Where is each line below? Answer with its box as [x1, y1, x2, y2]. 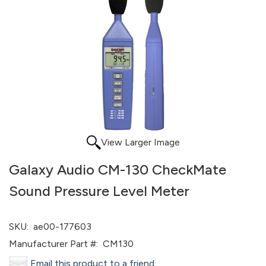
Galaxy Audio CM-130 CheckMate [9, 161, 226, 178]
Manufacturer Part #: [9, 238, 98, 249]
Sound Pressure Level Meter [9, 182, 189, 199]
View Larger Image [100, 137, 180, 148]
